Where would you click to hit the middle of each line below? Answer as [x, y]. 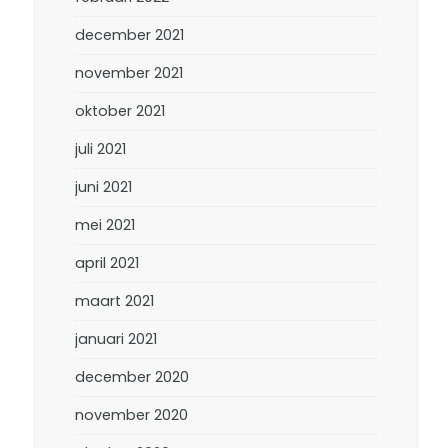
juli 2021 [101, 149]
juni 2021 [104, 187]
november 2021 [129, 73]
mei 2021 [105, 225]
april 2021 [107, 263]
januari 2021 [116, 339]
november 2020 [132, 415]
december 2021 [130, 35]
